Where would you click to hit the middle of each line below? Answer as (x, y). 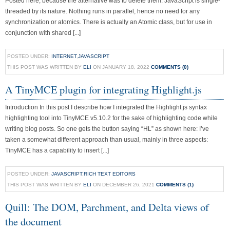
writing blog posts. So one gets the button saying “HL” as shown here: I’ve (107, 129)
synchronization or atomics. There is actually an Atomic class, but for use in (109, 22)
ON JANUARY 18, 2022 (121, 67)
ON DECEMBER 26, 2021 (124, 185)
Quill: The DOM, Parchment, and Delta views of (107, 207)
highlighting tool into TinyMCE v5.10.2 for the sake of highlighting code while (111, 118)
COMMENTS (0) (170, 67)
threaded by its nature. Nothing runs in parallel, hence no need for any (102, 11)
